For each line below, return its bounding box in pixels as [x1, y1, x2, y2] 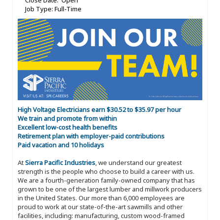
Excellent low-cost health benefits [18, 122, 117, 132]
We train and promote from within [18, 113, 117, 123]
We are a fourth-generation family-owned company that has [18, 175, 195, 185]
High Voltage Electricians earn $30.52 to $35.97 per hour [18, 105, 181, 114]
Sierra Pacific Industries [25, 158, 95, 167]
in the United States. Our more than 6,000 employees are [18, 193, 185, 202]
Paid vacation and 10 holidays [18, 140, 104, 149]
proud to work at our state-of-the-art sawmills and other [18, 202, 183, 211]
